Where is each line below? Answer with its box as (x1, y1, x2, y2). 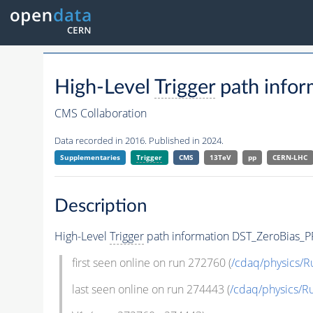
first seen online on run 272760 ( (71, 254, 231, 270)
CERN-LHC (272, 152, 308, 163)
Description (54, 196, 147, 215)
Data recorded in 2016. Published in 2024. (54, 134, 224, 147)
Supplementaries (59, 152, 120, 163)
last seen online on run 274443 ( (71, 281, 230, 297)
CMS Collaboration (54, 105, 147, 122)
